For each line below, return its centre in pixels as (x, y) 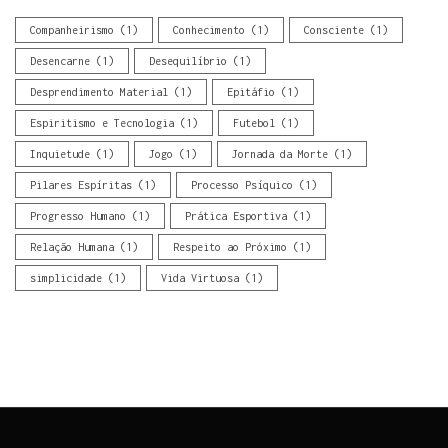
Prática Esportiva (236, 215)
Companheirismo (72, 29)
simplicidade (66, 277)
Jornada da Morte (280, 153)
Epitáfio (251, 91)
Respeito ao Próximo (230, 246)
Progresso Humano (78, 215)
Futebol (254, 122)
